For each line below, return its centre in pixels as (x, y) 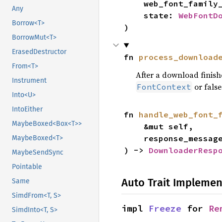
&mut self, (134, 127)
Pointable (27, 167)
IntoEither (27, 110)
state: (161, 16)
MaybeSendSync (38, 153)
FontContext (164, 87)
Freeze (165, 209)
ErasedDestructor (39, 52)
